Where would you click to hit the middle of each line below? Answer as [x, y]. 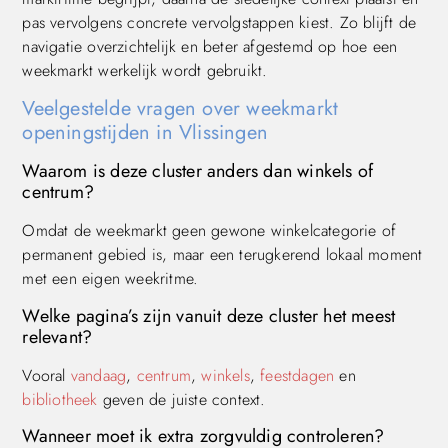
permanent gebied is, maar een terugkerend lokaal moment [222, 255]
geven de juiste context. [181, 399]
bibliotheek [60, 399]
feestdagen [297, 375]
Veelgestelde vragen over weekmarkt [180, 109]
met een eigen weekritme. [110, 279]
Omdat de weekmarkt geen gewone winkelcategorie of [209, 231]
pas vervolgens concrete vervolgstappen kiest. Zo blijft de [219, 22]
